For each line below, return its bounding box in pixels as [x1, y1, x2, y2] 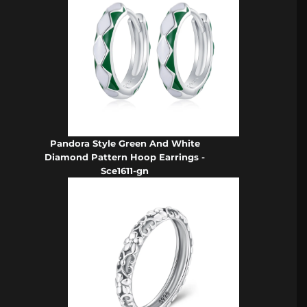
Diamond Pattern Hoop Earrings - [45, 151, 206, 162]
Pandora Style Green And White [49, 137, 200, 149]
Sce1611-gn [101, 164, 149, 176]
